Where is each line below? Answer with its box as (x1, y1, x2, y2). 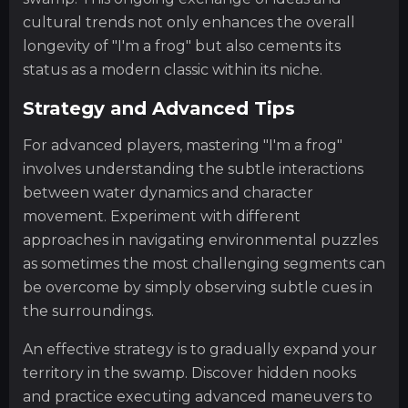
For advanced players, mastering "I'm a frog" (23, 137, 342, 155)
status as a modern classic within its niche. (23, 61, 322, 78)
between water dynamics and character (23, 184, 313, 202)
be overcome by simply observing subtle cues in (23, 279, 372, 297)
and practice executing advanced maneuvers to (23, 388, 372, 406)
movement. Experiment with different (23, 208, 301, 226)
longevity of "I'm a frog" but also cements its (23, 37, 341, 55)
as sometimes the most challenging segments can (23, 255, 385, 273)
